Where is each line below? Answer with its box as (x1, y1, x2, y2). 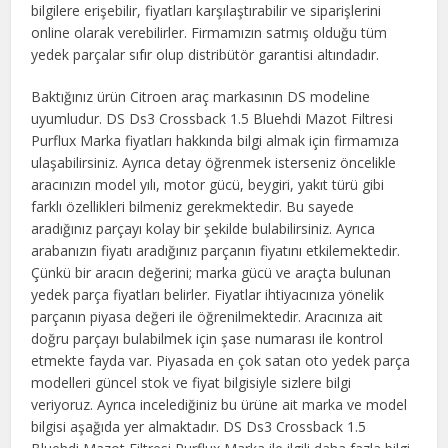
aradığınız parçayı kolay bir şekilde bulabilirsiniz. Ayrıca (31, 219, 376, 238)
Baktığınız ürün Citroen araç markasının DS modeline (31, 87, 371, 106)
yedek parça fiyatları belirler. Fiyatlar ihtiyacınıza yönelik (31, 285, 385, 304)
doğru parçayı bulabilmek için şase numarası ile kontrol (31, 329, 384, 348)
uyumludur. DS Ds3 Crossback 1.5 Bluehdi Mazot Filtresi (31, 109, 394, 128)
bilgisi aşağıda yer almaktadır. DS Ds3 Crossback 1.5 (31, 417, 367, 436)
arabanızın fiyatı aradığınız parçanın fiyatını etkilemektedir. (31, 241, 401, 260)
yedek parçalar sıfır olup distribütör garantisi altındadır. (31, 45, 380, 64)
